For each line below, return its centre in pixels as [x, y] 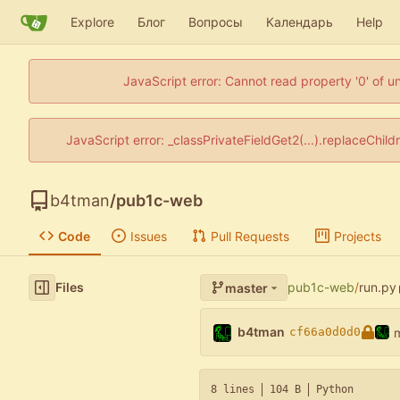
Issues [148, 236]
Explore [92, 21]
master [246, 287]
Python [335, 389]
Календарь [300, 21]
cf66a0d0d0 [325, 332]
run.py [377, 287]
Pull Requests [250, 236]
